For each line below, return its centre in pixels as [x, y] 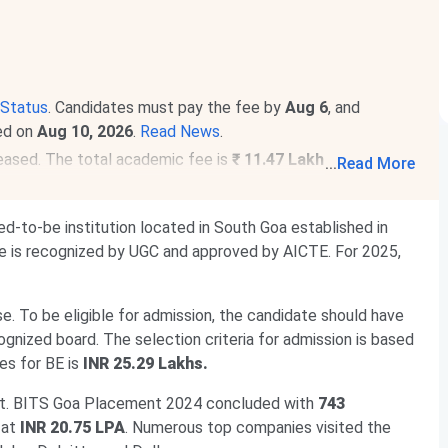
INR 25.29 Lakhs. [145, 363]
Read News [180, 131]
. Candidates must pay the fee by [166, 107]
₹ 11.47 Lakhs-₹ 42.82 [311, 159]
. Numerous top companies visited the [258, 427]
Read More [376, 163]
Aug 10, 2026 [85, 131]
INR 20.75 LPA [72, 427]
